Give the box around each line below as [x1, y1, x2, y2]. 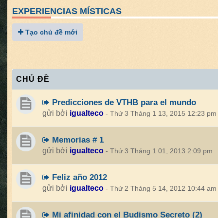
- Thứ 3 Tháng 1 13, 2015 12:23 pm [106, 110, 217, 117]
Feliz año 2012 [50, 172, 107, 182]
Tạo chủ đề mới [23, 28, 77, 36]
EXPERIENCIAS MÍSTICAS [12, 6, 122, 16]
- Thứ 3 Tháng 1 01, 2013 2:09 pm [106, 147, 213, 155]
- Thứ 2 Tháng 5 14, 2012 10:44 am [106, 185, 217, 192]
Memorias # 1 [50, 135, 104, 145]
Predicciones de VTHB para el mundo [50, 97, 196, 107]
